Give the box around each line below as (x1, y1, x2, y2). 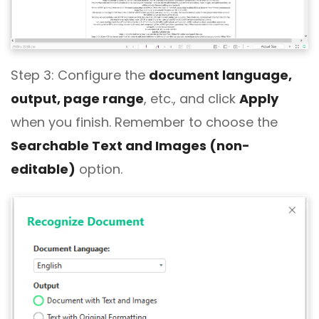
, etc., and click (144, 89, 239, 108)
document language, (149, 66, 292, 84)
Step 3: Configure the (11, 66, 149, 84)
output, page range (11, 89, 144, 108)
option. (75, 159, 122, 178)
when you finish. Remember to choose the (11, 113, 278, 131)
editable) (11, 159, 75, 178)
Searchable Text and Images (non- (11, 136, 250, 155)
